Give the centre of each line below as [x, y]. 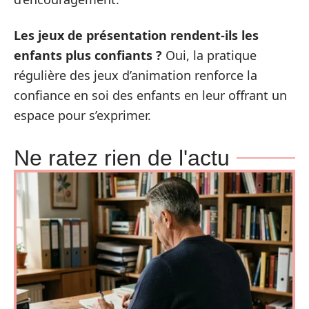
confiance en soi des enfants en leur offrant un [150, 95]
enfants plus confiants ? [88, 55]
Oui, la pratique [209, 55]
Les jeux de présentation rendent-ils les [136, 35]
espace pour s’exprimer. [82, 115]
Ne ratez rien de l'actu [122, 158]
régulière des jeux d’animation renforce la [136, 75]
